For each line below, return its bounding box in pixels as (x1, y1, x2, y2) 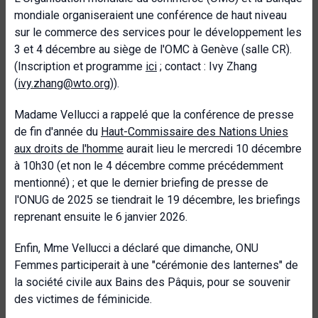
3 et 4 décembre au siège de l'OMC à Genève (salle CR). (14, 43, 292, 56)
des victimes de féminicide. (14, 292, 152, 306)
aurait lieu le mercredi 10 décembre (124, 142, 302, 155)
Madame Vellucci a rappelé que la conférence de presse (14, 108, 294, 121)
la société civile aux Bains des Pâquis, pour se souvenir (14, 275, 290, 289)
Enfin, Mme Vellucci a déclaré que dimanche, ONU (14, 241, 258, 255)
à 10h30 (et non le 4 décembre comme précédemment (14, 159, 283, 172)
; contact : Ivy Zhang (157, 60, 257, 73)
